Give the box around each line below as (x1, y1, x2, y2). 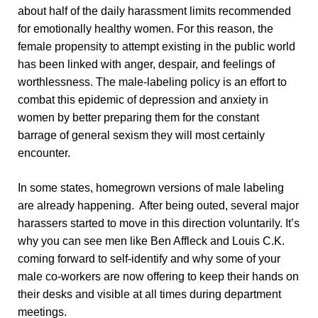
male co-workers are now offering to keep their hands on (17, 270, 299, 283)
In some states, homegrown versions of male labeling (17, 182, 284, 194)
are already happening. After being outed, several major (17, 199, 299, 212)
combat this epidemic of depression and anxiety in (17, 94, 268, 106)
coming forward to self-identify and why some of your (17, 253, 280, 265)
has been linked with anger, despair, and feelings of (17, 58, 275, 71)
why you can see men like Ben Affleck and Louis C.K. (17, 235, 285, 248)
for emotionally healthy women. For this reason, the (17, 23, 273, 35)
